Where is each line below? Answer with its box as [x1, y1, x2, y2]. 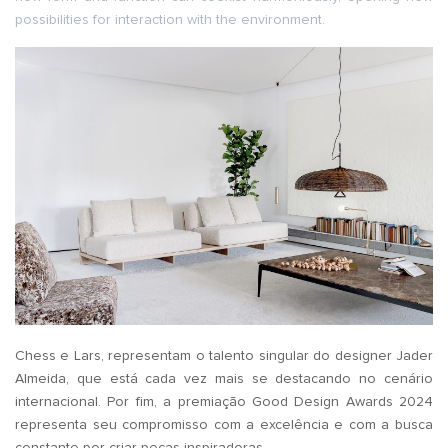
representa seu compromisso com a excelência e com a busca [15, 418, 433, 433]
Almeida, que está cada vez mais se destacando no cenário [15, 372, 433, 387]
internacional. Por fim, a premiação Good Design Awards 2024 [15, 395, 433, 410]
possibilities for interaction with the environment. [15, 12, 325, 27]
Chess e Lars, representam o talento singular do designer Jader [15, 349, 433, 364]
